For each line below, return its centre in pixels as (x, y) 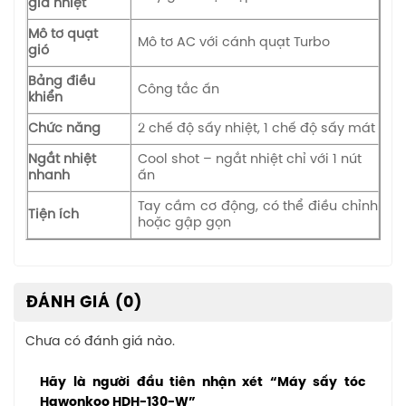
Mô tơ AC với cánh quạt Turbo (234, 42)
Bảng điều (62, 81)
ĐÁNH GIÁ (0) (84, 302)
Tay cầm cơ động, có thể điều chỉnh (258, 206)
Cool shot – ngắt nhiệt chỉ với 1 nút (250, 159)
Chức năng (64, 128)
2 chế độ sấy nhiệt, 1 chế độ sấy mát (257, 128)
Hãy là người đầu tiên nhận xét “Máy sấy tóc (203, 382)
